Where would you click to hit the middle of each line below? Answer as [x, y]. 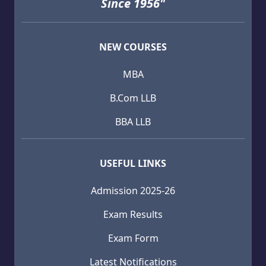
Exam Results [133, 214]
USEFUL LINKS [133, 163]
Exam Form [133, 238]
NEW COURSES [133, 47]
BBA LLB [133, 121]
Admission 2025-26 [133, 190]
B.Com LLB [133, 98]
